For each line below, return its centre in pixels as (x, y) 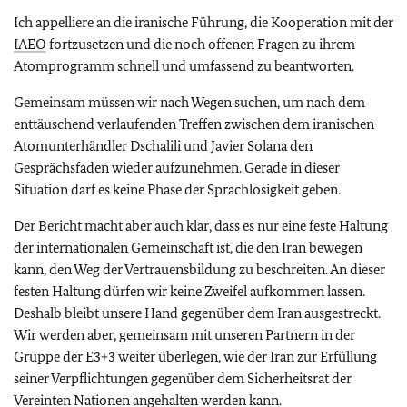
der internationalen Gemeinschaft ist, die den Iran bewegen (188, 248)
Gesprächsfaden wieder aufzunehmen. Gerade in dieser (177, 168)
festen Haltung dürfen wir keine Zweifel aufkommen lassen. (189, 291)
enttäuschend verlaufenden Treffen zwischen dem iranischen (194, 124)
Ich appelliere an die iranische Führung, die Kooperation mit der (203, 22)
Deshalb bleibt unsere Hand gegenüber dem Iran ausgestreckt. (197, 313)
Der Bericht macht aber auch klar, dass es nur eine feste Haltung (201, 226)
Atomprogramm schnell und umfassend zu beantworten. (184, 66)
